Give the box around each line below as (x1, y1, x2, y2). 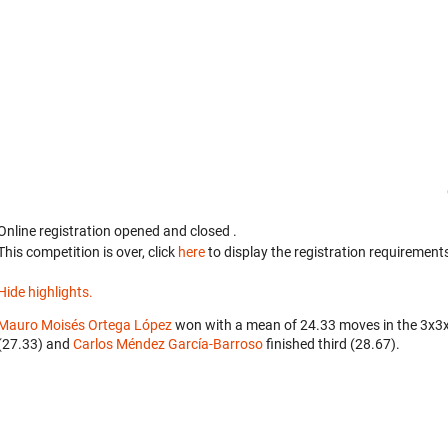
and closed (163, 223, 233, 240)
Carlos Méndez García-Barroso (73, 336, 263, 353)
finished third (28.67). (263, 336, 400, 353)
